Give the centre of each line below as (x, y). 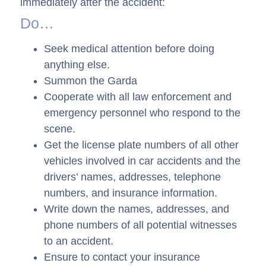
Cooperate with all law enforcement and (138, 97)
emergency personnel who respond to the (142, 113)
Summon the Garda (91, 81)
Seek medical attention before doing (129, 49)
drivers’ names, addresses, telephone (132, 177)
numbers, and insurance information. (131, 193)
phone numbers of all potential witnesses (140, 225)
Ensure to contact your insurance (122, 257)
